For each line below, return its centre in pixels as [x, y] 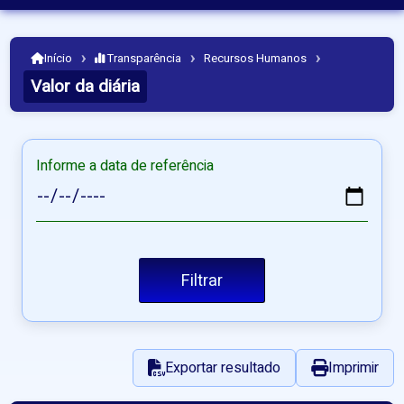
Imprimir [353, 368]
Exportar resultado [222, 368]
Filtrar [202, 280]
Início [59, 59]
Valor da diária [86, 87]
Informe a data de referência [125, 166]
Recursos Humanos [256, 59]
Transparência [143, 59]
